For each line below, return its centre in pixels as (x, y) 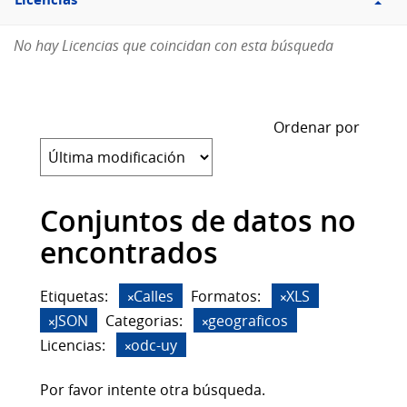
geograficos (248, 321)
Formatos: (226, 297)
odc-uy (154, 346)
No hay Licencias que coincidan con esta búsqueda (174, 46)
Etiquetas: (74, 297)
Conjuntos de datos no (198, 221)
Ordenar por (317, 128)
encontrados (129, 253)
